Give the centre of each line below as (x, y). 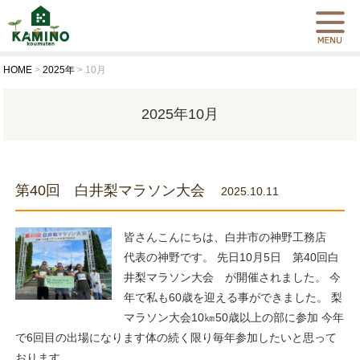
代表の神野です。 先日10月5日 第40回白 (231, 257)
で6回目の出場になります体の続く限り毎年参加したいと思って (176, 337)
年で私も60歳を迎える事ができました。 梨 (233, 297)
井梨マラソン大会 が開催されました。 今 (232, 277)
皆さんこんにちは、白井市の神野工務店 (230, 237)
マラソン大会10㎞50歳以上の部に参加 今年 (233, 317)
